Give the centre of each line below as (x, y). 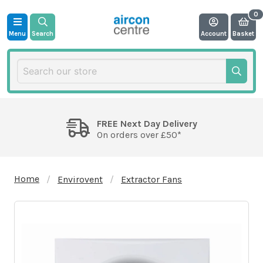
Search (43, 33)
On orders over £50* (139, 134)
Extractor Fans (151, 179)
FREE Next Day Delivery (147, 123)
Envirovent (80, 179)
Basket (243, 33)
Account (214, 33)
